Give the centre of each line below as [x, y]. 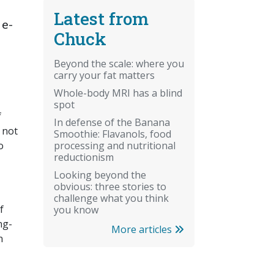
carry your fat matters [104, 75]
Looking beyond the [100, 175]
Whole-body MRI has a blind [118, 93]
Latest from [101, 18]
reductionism [84, 157]
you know [76, 209]
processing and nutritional [115, 145]
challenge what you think [111, 198]
